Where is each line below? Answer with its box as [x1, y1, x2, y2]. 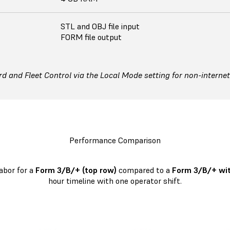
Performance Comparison [69, 135, 161, 145]
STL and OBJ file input [61, 21, 140, 31]
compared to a [116, 165, 172, 175]
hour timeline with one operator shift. [48, 176, 182, 186]
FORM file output [61, 32, 122, 42]
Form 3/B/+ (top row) [35, 165, 117, 175]
